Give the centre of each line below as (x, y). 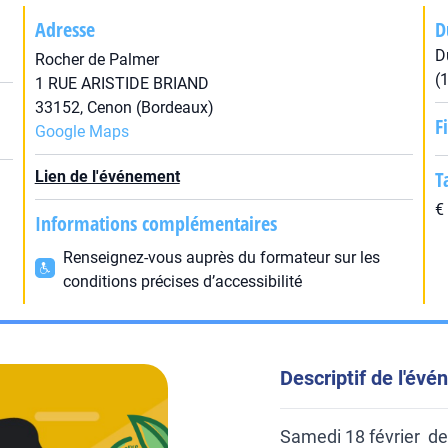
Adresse (64, 29)
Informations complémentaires (155, 223)
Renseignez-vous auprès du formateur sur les (221, 257)
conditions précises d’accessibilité (182, 281)
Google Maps (81, 131)
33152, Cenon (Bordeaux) (124, 107)
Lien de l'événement (107, 176)
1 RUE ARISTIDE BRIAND (121, 83)
